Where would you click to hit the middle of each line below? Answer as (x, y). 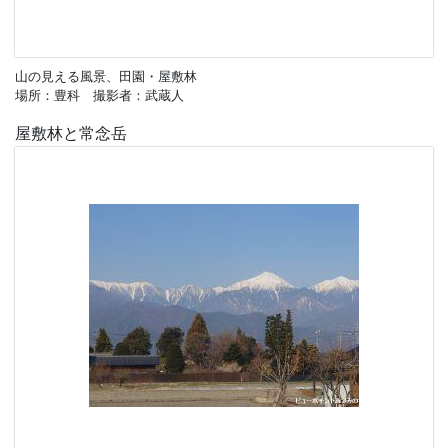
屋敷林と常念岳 (71, 132)
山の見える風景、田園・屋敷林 (106, 75)
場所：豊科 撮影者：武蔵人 (99, 94)
